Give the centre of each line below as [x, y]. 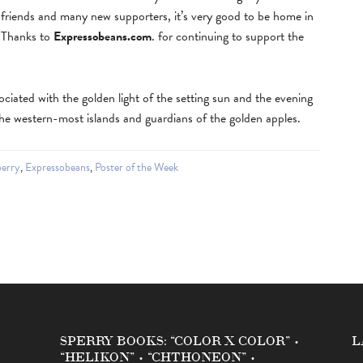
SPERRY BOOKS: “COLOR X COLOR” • [180, 340]
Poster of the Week [137, 167]
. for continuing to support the [228, 36]
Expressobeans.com [102, 36]
